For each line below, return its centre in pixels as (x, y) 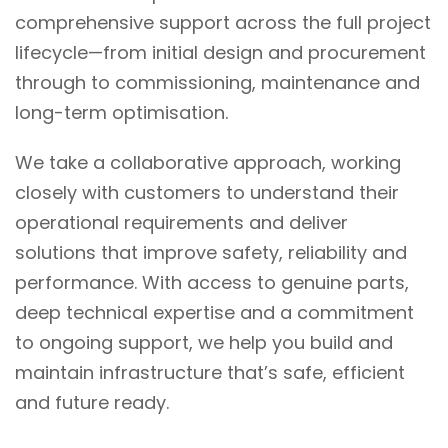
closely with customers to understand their (207, 192)
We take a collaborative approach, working (208, 162)
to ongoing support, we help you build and (204, 342)
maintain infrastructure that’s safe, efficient (210, 372)
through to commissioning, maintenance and (217, 82)
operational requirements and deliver (181, 222)
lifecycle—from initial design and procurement (220, 52)
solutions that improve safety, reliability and (211, 252)
